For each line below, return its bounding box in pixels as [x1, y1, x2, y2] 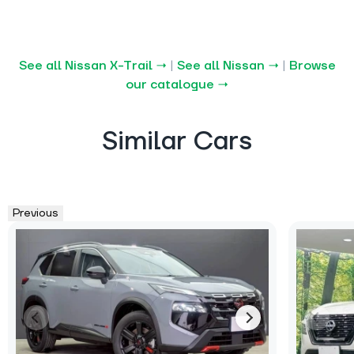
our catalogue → [126, 76, 228, 92]
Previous [13, 205, 58, 220]
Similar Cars [102, 125, 252, 158]
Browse [288, 57, 336, 73]
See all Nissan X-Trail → [18, 57, 167, 73]
